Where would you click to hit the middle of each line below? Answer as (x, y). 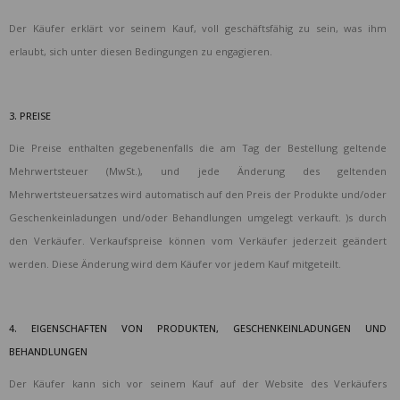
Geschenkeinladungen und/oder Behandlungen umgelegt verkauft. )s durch (198, 218)
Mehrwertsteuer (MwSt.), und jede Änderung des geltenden (198, 171)
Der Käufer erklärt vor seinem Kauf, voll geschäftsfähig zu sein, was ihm (198, 29)
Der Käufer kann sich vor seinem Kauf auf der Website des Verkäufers (198, 384)
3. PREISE (30, 116)
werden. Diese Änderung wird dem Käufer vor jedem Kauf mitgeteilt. (175, 264)
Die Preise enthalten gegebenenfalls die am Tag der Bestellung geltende (198, 148)
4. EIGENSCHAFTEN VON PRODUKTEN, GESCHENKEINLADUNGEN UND (198, 329)
